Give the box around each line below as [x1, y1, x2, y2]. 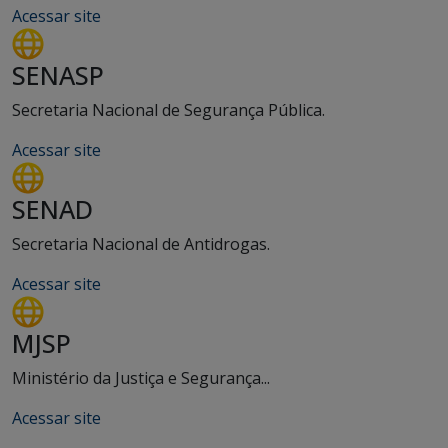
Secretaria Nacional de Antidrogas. [12, 233, 270, 255]
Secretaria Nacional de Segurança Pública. [12, 99, 325, 121]
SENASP [12, 58, 104, 92]
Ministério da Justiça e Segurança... [12, 367, 270, 389]
